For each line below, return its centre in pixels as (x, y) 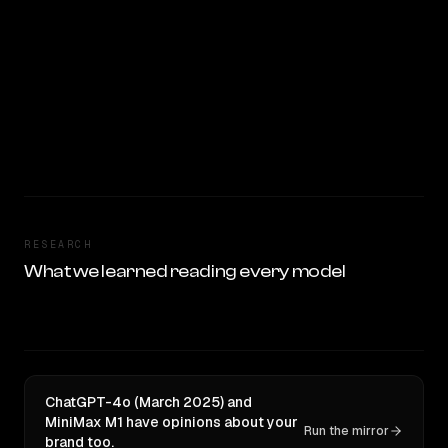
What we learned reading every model (185, 271)
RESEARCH (58, 244)
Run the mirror (346, 431)
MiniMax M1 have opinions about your (171, 422)
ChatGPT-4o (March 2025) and (148, 402)
